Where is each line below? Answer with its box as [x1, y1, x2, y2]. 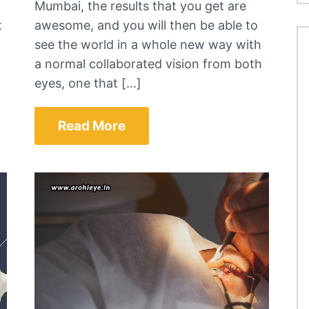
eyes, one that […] [34, 75, 142, 90]
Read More [58, 117, 126, 134]
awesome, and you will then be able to [34, 17, 259, 32]
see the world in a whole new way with [34, 37, 262, 52]
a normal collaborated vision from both [34, 56, 263, 71]
